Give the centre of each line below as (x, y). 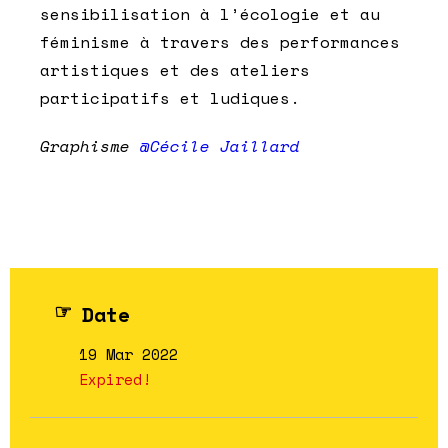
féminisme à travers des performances (220, 42)
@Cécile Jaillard (220, 146)
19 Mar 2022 (128, 354)
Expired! (115, 379)
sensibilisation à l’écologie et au (210, 14)
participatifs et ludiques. (170, 98)
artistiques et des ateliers (175, 70)
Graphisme (90, 146)
